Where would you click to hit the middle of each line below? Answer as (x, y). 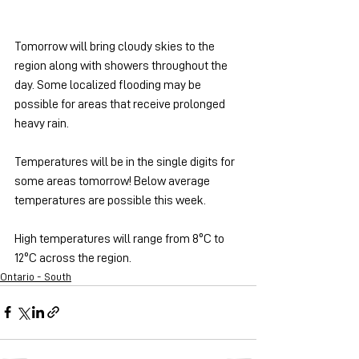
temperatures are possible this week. (110, 200)
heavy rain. (42, 123)
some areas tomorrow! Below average (113, 181)
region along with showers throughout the (122, 65)
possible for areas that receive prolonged (121, 104)
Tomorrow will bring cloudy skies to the (116, 46)
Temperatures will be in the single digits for (126, 161)
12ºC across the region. (73, 258)
